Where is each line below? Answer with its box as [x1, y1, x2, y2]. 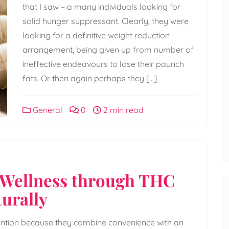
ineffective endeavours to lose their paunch [22, 58, 184, 69]
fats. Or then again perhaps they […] [22, 73, 157, 83]
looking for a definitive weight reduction [22, 30, 170, 40]
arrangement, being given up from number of [22, 44, 194, 55]
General [31, 104, 62, 115]
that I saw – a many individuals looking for [22, 1, 180, 12]
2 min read [101, 104, 144, 115]
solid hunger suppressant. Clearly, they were [22, 15, 189, 26]
